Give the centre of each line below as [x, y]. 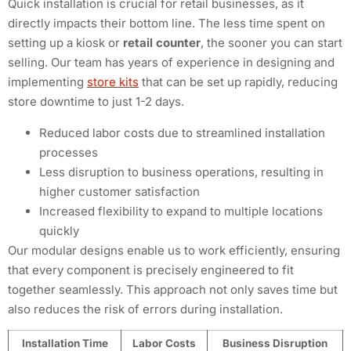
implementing [47, 82]
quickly [59, 230]
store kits [113, 82]
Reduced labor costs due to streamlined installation [182, 132]
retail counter [162, 43]
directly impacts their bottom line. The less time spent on [166, 24]
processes [69, 152]
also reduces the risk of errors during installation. [145, 309]
